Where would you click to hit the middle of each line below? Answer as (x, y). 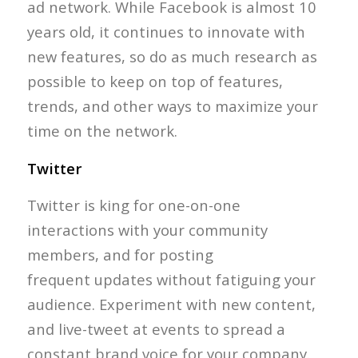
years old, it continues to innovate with (166, 31)
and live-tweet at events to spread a (156, 329)
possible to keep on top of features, (155, 81)
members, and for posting (120, 255)
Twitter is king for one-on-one (133, 205)
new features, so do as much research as (172, 56)
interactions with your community (147, 230)
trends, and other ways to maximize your (172, 105)
